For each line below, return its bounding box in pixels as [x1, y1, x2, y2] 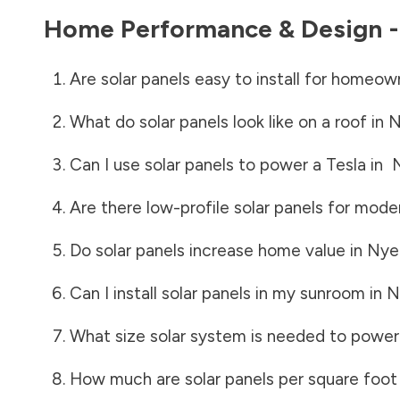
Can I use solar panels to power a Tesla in [69, 154, 392, 175]
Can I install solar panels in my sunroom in [69, 282, 387, 304]
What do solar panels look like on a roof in [69, 111, 388, 132]
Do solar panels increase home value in [69, 239, 367, 261]
